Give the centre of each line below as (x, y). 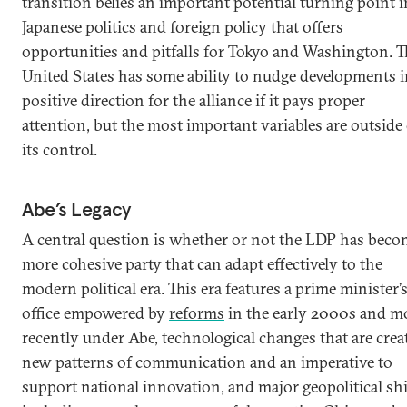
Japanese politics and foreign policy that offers (183, 27)
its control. (60, 149)
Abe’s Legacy (77, 209)
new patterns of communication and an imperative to (207, 362)
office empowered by (95, 313)
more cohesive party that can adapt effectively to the (202, 264)
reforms (197, 313)
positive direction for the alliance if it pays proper (194, 100)
